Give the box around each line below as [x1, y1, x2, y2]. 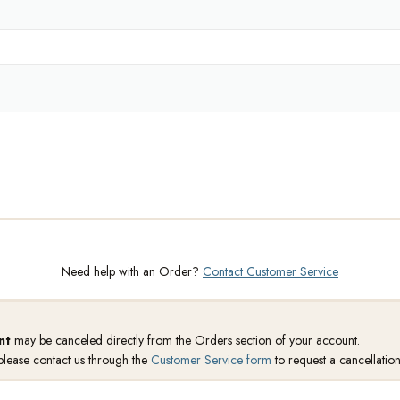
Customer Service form [150, 351, 271, 369]
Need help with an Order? [62, 262, 203, 280]
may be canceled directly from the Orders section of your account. [10, 331, 360, 349]
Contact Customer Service [203, 262, 338, 280]
